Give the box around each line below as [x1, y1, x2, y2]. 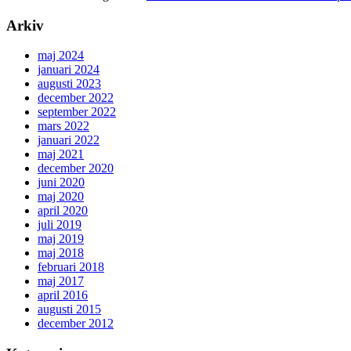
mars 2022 [38, 119, 89, 133]
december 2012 [38, 317, 114, 331]
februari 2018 [38, 260, 104, 274]
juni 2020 [38, 175, 85, 190]
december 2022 [38, 91, 114, 105]
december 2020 [38, 161, 114, 175]
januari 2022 [38, 133, 100, 147]
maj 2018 [38, 246, 84, 260]
